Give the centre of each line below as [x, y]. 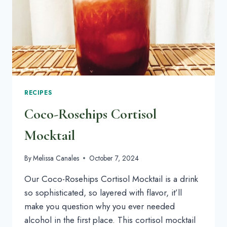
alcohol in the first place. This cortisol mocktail [110, 220]
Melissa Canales [56, 158]
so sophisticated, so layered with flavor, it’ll [103, 192]
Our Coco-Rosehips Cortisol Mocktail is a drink [111, 179]
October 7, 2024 [114, 158]
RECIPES [38, 93]
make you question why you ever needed [100, 206]
